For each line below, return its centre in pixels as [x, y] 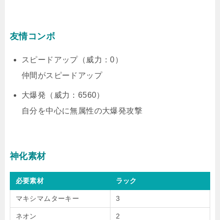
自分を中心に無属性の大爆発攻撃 [82, 111]
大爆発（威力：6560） [63, 95]
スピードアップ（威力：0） [72, 60]
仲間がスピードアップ [62, 75]
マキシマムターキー [47, 198]
